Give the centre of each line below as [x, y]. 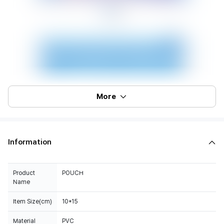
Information [30, 142]
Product [24, 173]
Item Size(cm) [32, 201]
